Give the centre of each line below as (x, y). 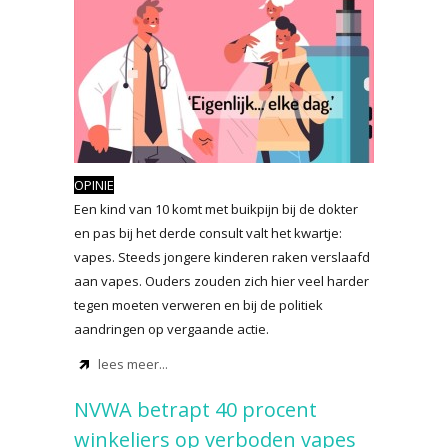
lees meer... (133, 364)
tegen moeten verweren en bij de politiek (198, 305)
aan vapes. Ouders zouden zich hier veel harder (221, 281)
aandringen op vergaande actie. (171, 329)
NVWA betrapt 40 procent (195, 409)
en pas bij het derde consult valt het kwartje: (208, 233)
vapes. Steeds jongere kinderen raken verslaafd (222, 257)
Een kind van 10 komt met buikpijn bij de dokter (216, 209)
